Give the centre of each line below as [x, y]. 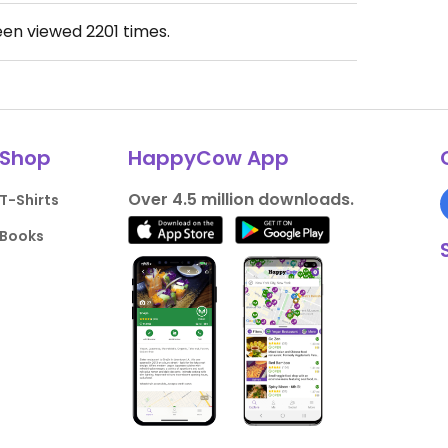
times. [144, 32]
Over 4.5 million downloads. [240, 200]
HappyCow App [208, 158]
